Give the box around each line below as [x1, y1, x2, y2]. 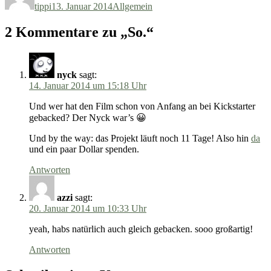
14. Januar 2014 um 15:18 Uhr [29, 80, 146, 91]
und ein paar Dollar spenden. [29, 143, 139, 154]
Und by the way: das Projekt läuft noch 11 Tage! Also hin [29, 132, 251, 143]
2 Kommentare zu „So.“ [5, 24, 154, 40]
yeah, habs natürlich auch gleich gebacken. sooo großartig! [29, 223, 253, 234]
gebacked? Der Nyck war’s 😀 [29, 112, 146, 123]
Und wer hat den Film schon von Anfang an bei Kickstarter [29, 100, 255, 111]
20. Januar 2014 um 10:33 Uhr [29, 203, 146, 214]
